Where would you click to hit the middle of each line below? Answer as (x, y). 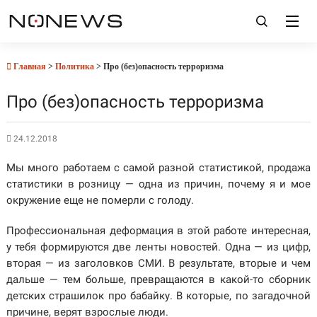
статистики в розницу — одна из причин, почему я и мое (158, 184)
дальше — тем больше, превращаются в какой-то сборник (158, 279)
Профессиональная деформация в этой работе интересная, (158, 231)
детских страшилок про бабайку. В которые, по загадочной (158, 296)
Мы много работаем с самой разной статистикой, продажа (158, 168)
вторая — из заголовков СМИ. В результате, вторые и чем (158, 263)
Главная (28, 67)
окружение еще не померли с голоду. (100, 200)
